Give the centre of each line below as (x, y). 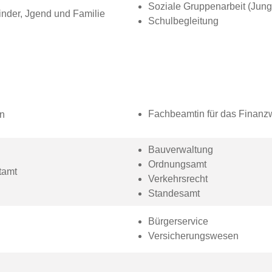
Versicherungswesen (193, 236)
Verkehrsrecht (178, 179)
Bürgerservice (178, 221)
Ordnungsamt (177, 164)
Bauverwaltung (180, 150)
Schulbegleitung (183, 21)
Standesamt (174, 193)
